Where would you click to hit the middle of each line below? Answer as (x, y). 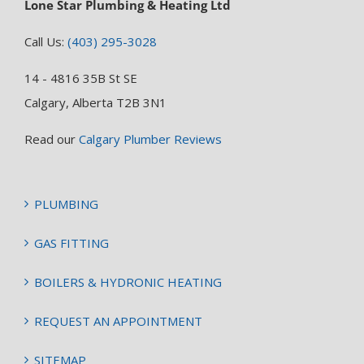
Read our (52, 139)
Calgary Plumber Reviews (150, 139)
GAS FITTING (71, 243)
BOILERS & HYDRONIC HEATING (128, 282)
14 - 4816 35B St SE (81, 78)
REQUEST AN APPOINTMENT (118, 321)
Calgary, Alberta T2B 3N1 (95, 103)
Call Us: (46, 42)
